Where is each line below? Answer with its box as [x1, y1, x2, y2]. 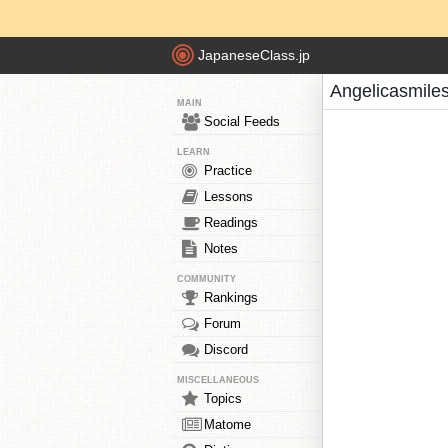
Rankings [204, 290, 258, 305]
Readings [204, 215, 258, 230]
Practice [204, 163, 252, 178]
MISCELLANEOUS [177, 375, 259, 385]
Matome [204, 417, 251, 432]
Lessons [204, 189, 253, 204]
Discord [204, 342, 248, 357]
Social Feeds [204, 114, 280, 129]
